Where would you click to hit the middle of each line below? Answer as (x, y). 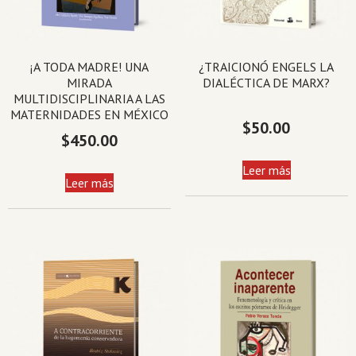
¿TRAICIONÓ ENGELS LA (267, 67)
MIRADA (90, 83)
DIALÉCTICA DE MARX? (267, 83)
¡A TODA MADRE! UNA (90, 67)
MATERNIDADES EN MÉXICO (90, 115)
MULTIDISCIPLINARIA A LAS (90, 99)
